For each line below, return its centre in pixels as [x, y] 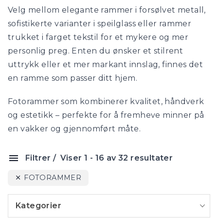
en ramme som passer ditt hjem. [73, 78]
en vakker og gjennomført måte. [74, 129]
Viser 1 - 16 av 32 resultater [116, 158]
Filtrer [38, 158]
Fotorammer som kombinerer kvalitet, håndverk [106, 101]
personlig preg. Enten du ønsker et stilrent [96, 51]
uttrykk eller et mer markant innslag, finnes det [106, 64]
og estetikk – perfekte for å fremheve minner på [106, 115]
